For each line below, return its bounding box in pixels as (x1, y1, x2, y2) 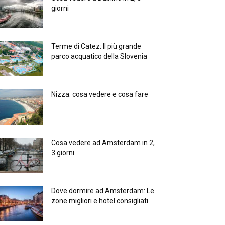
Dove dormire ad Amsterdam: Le (51, 187, 154, 195)
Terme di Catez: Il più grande (51, 42, 141, 51)
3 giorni (51, 149, 74, 157)
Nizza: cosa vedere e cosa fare (51, 90, 148, 99)
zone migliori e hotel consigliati (51, 197, 148, 205)
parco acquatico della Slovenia (51, 52, 147, 61)
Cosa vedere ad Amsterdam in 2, (51, 139, 155, 147)
